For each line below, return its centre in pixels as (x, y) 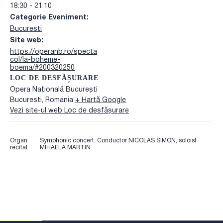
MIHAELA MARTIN (65, 147)
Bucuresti (26, 29)
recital (19, 147)
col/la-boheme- (35, 60)
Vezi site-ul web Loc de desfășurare (69, 111)
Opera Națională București (54, 90)
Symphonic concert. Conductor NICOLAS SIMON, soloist (118, 140)
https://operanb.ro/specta (54, 52)
